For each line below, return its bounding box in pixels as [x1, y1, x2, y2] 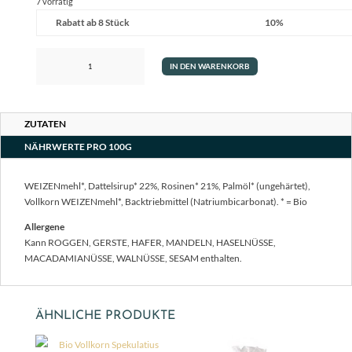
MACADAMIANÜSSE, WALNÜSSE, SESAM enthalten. [24, 251, 242, 264]
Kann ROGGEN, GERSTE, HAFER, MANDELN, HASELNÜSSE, [24, 236, 276, 248]
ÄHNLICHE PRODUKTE [35, 309, 175, 322]
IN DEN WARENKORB [169, 60, 250, 71]
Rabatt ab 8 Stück [55, 16, 130, 28]
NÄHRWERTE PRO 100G [24, 140, 132, 152]
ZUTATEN [24, 117, 66, 130]
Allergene [24, 220, 64, 233]
